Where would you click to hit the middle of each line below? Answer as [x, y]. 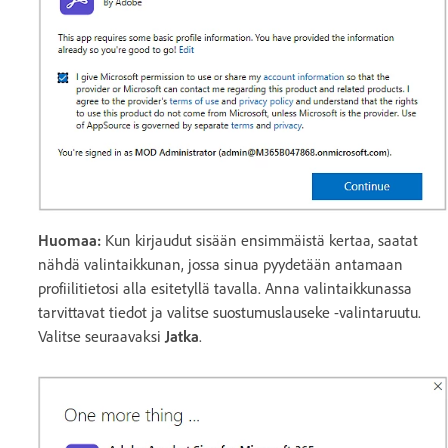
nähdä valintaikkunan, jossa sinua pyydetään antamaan [220, 265]
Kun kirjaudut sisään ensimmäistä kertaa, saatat [259, 241]
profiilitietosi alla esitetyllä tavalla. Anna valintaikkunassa [225, 289]
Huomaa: [69, 241]
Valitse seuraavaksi [101, 337]
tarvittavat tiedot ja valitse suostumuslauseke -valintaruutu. [229, 313]
